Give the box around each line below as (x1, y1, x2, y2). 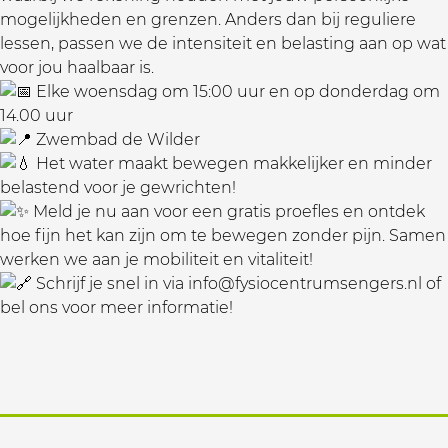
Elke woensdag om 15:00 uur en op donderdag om (32, 82, 440, 101)
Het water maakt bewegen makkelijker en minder (32, 154, 432, 173)
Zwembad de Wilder (32, 130, 200, 149)
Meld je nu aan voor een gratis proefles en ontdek (29, 202, 425, 221)
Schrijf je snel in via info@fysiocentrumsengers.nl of (32, 274, 441, 293)
